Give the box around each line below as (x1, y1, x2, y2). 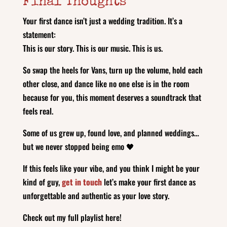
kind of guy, (22, 175, 62, 188)
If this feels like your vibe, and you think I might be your (22, 162, 200, 174)
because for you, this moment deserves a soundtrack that (22, 91, 201, 103)
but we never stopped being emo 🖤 (22, 140, 134, 153)
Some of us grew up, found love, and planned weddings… (22, 126, 199, 139)
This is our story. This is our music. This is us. (22, 42, 163, 54)
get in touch (61, 175, 102, 188)
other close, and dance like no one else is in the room (22, 77, 189, 90)
